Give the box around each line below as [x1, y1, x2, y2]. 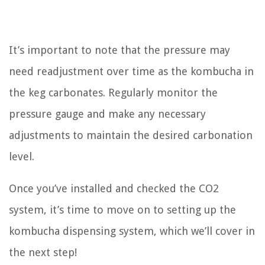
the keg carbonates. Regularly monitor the [9, 86, 218, 99]
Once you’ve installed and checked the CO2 [9, 182, 219, 195]
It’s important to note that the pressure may [9, 44, 230, 57]
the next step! [9, 246, 77, 259]
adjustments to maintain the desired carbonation [9, 129, 253, 142]
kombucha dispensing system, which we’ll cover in [9, 225, 255, 238]
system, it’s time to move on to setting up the [9, 203, 236, 216]
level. [9, 150, 34, 163]
